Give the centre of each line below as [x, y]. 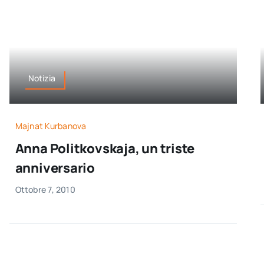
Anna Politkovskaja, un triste [105, 148]
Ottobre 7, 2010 [45, 189]
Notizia [42, 78]
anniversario [55, 168]
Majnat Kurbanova [51, 126]
